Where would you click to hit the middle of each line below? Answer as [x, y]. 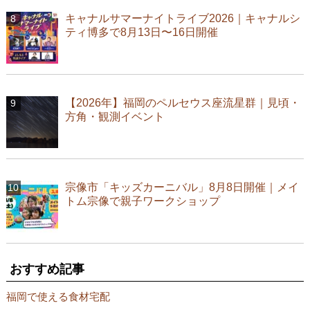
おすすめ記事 [47, 270]
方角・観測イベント [115, 117]
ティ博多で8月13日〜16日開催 [141, 33]
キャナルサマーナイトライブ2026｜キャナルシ [182, 19]
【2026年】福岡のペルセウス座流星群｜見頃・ [182, 103]
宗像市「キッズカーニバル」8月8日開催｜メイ [182, 188]
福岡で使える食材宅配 [58, 297]
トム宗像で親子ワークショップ [142, 201]
